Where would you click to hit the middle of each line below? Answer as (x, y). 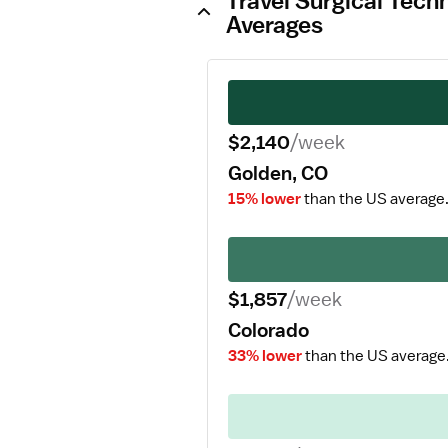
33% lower (265, 356)
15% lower (264, 199)
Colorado (268, 330)
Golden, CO (278, 173)
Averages (274, 24)
